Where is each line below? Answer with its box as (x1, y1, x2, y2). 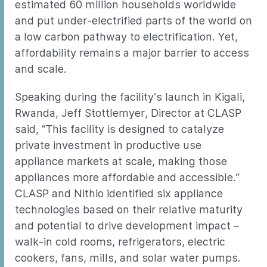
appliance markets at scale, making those (15, 155, 227, 167)
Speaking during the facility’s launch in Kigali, (15, 91, 245, 103)
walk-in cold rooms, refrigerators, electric (15, 235, 225, 248)
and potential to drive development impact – (15, 219, 239, 232)
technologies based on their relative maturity (15, 203, 243, 216)
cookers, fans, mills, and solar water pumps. (15, 252, 240, 264)
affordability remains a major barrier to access (15, 46, 249, 59)
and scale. (15, 63, 66, 75)
